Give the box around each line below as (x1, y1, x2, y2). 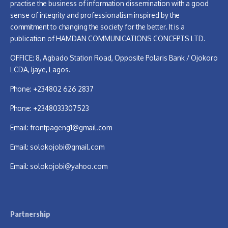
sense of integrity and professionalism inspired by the (10, 10, 180, 19)
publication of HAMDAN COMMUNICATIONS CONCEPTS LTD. (10, 34, 206, 43)
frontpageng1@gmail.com (30, 123, 112, 132)
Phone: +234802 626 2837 (10, 84, 94, 93)
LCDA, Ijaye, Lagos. (10, 65, 71, 74)
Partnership (10, 209, 50, 218)
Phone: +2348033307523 (10, 103, 89, 112)
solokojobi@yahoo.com (30, 161, 107, 170)
